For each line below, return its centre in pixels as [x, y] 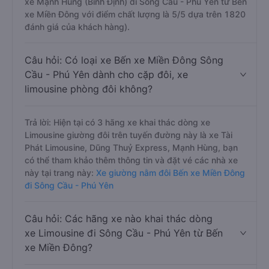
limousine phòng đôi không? [89, 89]
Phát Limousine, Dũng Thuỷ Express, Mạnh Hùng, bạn [131, 147]
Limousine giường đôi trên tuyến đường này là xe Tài [128, 135]
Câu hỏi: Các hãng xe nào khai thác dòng [119, 219]
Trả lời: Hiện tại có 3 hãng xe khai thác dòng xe [117, 122]
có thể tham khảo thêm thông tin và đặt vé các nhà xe [131, 160]
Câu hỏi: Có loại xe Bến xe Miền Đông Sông [124, 60]
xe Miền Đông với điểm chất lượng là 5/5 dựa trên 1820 [135, 14]
